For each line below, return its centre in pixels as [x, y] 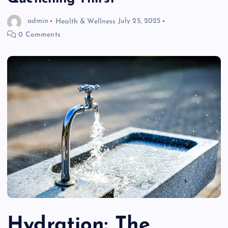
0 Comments [38, 35]
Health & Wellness [86, 21]
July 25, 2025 [139, 21]
